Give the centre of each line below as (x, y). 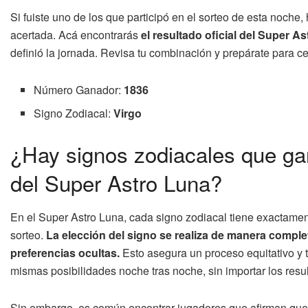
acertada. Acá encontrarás (76, 34)
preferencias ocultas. (65, 253)
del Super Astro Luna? (116, 183)
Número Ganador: (79, 89)
